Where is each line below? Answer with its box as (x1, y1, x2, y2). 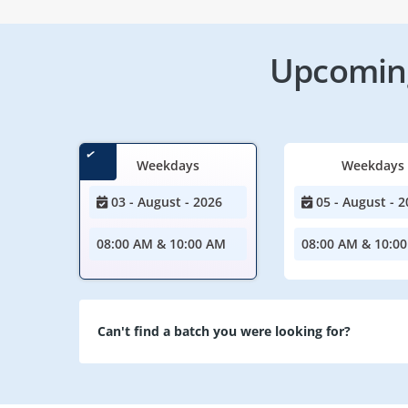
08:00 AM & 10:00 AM (97, 234, 226, 252)
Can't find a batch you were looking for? (97, 322, 351, 341)
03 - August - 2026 (107, 192, 222, 210)
